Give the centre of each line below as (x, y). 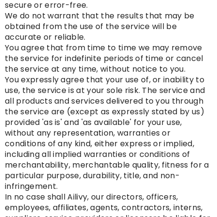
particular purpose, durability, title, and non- (93, 176)
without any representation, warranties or (88, 133)
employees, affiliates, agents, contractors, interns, (104, 208)
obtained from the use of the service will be (91, 27)
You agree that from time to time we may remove (104, 48)
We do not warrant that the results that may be (100, 16)
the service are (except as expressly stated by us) (105, 112)
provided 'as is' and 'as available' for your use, (93, 123)
